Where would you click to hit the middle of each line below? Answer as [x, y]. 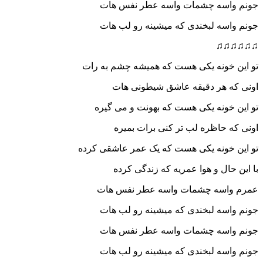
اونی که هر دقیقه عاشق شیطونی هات [185, 87]
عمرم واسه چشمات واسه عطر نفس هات [178, 190]
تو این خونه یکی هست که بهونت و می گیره [176, 107]
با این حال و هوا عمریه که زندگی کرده [186, 169]
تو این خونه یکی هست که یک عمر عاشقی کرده [168, 149]
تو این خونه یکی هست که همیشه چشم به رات [170, 66]
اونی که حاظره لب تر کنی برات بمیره [186, 128]
